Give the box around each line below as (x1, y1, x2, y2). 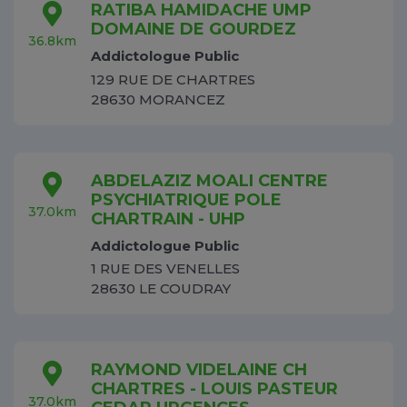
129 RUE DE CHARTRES (91, 70, 255, 88)
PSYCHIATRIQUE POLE (91, 189, 282, 210)
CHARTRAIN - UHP (91, 208, 245, 229)
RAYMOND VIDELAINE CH (91, 360, 307, 381)
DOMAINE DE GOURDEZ (91, 18, 296, 39)
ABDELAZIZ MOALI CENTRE (91, 170, 328, 191)
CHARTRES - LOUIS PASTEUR (91, 379, 338, 400)
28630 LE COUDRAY (91, 280, 231, 298)
